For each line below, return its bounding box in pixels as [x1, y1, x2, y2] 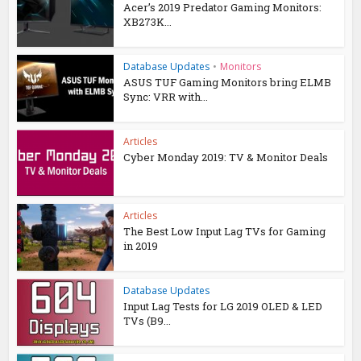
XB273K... [123, 15, 172, 29]
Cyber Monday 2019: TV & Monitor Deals [123, 149, 329, 164]
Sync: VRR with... [123, 89, 209, 104]
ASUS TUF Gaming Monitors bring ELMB [123, 74, 332, 89]
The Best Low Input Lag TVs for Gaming [123, 224, 326, 239]
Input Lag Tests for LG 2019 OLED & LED [123, 299, 323, 313]
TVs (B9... [123, 313, 172, 328]
